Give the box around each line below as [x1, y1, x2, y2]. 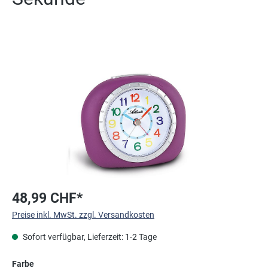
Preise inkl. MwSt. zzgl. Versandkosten [12, 209, 154, 220]
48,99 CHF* [12, 189, 83, 206]
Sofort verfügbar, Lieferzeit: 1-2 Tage [21, 232, 157, 242]
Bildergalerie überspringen [11, 44, 108, 54]
